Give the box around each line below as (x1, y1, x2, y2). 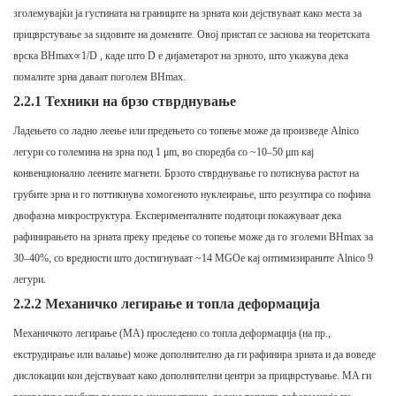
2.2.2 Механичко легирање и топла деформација (13, 296, 320, 312)
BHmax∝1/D (41, 49, 97, 63)
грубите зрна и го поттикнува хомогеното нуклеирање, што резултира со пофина (13, 188, 370, 202)
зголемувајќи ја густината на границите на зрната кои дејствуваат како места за (13, 7, 362, 20)
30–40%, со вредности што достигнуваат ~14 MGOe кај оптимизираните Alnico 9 (13, 252, 373, 265)
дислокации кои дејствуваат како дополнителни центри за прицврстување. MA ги (13, 369, 371, 383)
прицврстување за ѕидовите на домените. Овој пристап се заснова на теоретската (13, 28, 369, 42)
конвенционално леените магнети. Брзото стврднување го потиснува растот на (13, 167, 359, 180)
